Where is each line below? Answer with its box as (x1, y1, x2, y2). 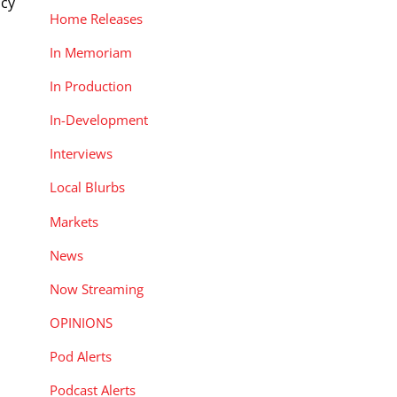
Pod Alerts (50, 347, 112, 366)
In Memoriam (50, 43, 132, 61)
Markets (50, 212, 98, 230)
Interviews (50, 144, 113, 163)
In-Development (50, 111, 148, 129)
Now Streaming (50, 279, 144, 298)
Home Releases (50, 9, 143, 27)
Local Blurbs (50, 178, 125, 197)
